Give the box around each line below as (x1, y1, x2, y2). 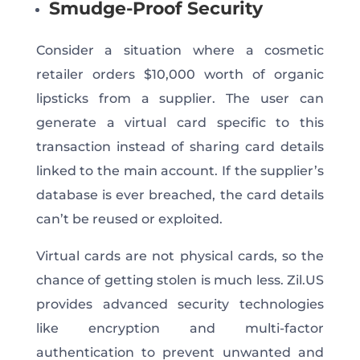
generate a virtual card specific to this (35, 114, 325, 130)
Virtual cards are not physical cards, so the (35, 247, 325, 264)
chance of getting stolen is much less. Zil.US (35, 272, 325, 288)
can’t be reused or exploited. (35, 211, 223, 227)
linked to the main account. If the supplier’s (35, 162, 325, 178)
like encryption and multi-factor (35, 320, 325, 336)
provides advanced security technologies (35, 296, 325, 312)
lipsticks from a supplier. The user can (35, 90, 325, 106)
